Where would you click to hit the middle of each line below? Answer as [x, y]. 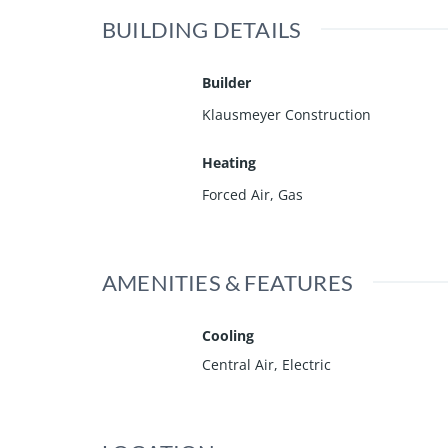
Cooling [228, 335]
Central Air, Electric [266, 364]
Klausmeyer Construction [286, 114]
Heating [229, 162]
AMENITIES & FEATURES [227, 282]
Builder [226, 82]
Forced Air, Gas [252, 194]
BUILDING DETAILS [202, 29]
